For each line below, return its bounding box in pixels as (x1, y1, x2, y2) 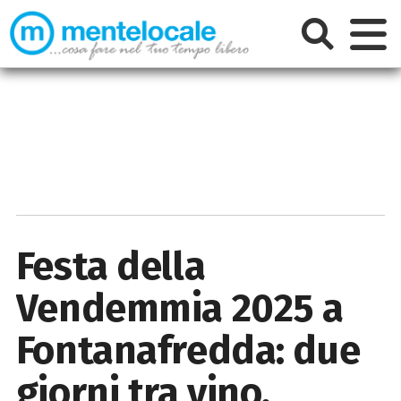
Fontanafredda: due (15, 326, 361, 374)
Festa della (15, 242, 206, 290)
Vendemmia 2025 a (15, 284, 344, 332)
